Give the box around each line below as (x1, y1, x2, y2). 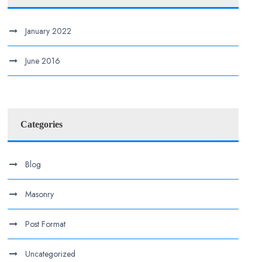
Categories (20, 119, 63, 129)
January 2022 (25, 25, 72, 37)
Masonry (25, 188, 54, 200)
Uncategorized (25, 248, 76, 260)
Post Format (25, 218, 66, 230)
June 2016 (25, 55, 61, 67)
